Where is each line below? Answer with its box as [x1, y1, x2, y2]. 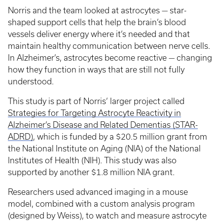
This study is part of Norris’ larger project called [8, 97, 184, 106]
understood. [8, 77, 54, 86]
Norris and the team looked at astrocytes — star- [8, 6, 186, 15]
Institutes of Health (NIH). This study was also [8, 156, 177, 165]
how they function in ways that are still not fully [8, 65, 184, 74]
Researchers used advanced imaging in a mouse [8, 187, 188, 197]
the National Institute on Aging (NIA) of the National [8, 144, 201, 153]
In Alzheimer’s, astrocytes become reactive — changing [8, 53, 212, 63]
